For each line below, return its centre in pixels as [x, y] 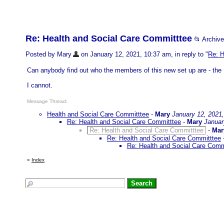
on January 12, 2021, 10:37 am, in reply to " [143, 54]
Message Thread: [47, 101]
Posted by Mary [48, 54]
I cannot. [40, 85]
